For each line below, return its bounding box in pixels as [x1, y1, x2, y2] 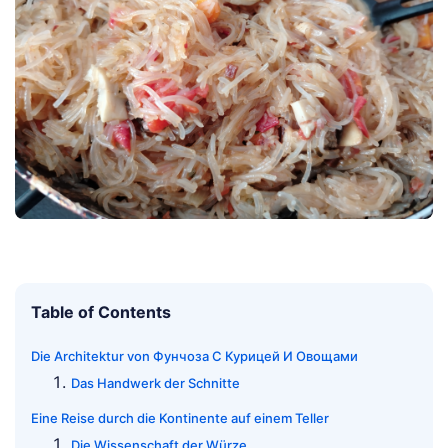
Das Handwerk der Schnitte [71, 374, 240, 391]
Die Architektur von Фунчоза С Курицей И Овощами [31, 347, 358, 364]
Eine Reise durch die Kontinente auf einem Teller [31, 409, 329, 426]
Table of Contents [31, 301, 171, 322]
